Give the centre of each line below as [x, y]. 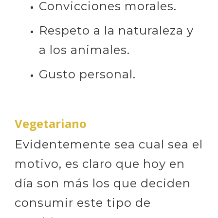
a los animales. [84, 50]
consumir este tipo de [83, 203]
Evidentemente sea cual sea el [109, 144]
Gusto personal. [87, 74]
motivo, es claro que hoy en [100, 164]
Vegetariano [51, 123]
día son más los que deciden [103, 183]
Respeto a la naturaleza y [116, 30]
